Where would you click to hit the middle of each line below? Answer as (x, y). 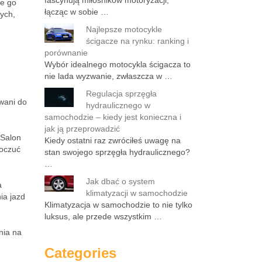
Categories (80, 253)
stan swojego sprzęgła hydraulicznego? (117, 152)
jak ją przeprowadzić (83, 129)
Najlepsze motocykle (124, 29)
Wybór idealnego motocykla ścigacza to (118, 64)
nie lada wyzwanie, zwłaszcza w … (108, 76)
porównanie (66, 53)
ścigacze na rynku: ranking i (137, 41)
